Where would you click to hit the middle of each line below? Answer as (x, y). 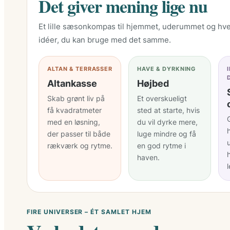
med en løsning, (74, 122)
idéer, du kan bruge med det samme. (105, 40)
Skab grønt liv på (76, 99)
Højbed (153, 84)
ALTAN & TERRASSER (80, 69)
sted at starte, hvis (168, 110)
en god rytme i (161, 146)
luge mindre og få (167, 134)
